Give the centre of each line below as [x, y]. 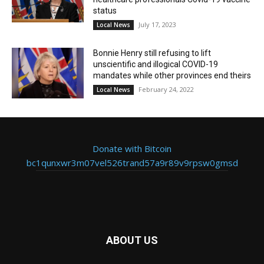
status [105, 11]
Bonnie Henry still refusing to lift [152, 53]
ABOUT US [132, 240]
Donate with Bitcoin [132, 148]
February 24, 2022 [166, 90]
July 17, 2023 [158, 25]
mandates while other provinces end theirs [172, 76]
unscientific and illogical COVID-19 [156, 65]
